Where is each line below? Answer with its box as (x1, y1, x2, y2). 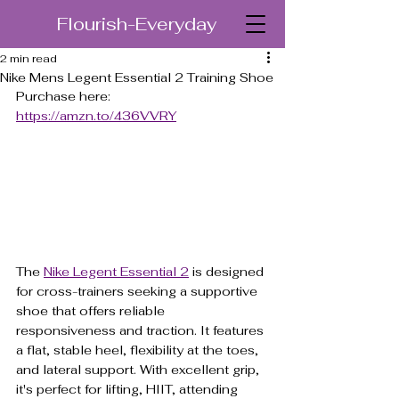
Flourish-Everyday (57, 12, 216, 36)
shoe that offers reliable (16, 302, 168, 319)
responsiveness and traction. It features (16, 322, 267, 338)
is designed (189, 263, 267, 280)
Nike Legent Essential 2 (44, 263, 189, 280)
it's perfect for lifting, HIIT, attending (16, 380, 241, 397)
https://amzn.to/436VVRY (16, 108, 176, 124)
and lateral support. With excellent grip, (16, 361, 263, 378)
